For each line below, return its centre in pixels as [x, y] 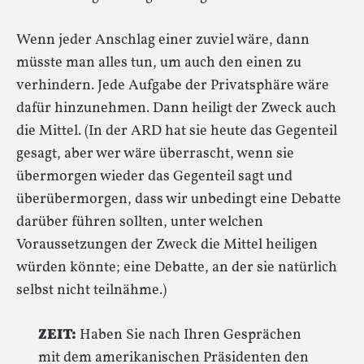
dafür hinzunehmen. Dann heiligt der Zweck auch [176, 108]
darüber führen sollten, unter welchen [140, 222]
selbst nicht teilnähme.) [91, 290]
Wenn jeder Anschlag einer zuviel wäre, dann [163, 40]
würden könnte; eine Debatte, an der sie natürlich [177, 268]
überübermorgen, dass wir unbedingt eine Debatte [179, 199]
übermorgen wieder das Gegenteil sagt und [154, 177]
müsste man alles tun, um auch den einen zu [159, 63]
